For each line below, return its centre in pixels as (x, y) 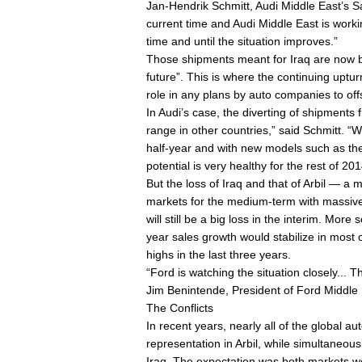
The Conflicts (180, 308)
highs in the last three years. (219, 255)
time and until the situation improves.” (242, 41)
